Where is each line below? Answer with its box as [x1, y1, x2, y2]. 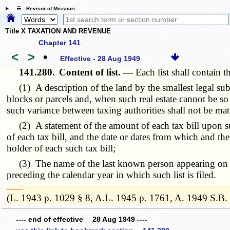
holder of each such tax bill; [7, 142, 116, 154]
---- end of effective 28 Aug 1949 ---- [16, 215, 147, 224]
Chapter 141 [39, 38, 81, 47]
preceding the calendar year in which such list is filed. [7, 169, 217, 180]
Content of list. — [59, 66, 136, 78]
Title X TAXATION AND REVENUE [5, 27, 111, 35]
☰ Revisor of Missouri [11, 6, 75, 12]
